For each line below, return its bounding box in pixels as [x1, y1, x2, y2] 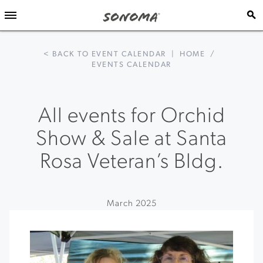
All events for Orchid [38, 106, 225, 127]
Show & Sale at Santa [36, 129, 227, 150]
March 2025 [106, 200, 157, 208]
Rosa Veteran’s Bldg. [39, 152, 224, 173]
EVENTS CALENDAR [92, 61, 171, 69]
